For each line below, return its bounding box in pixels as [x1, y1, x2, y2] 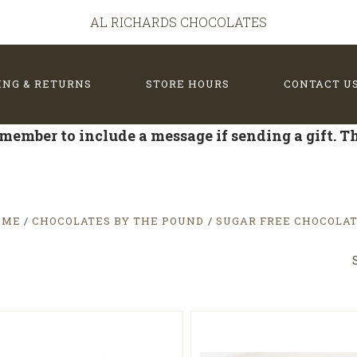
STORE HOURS [145, 76, 229, 91]
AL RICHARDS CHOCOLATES [90, 14, 267, 30]
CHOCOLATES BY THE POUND [32, 214, 205, 228]
